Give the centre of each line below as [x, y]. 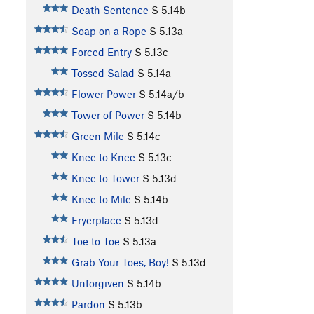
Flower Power [103, 94]
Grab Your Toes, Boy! [120, 262]
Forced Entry [101, 52]
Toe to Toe [95, 241]
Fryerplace [96, 220]
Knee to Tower [105, 178]
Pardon [88, 305]
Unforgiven [97, 284]
